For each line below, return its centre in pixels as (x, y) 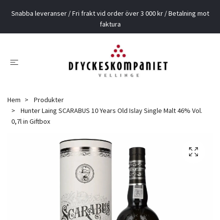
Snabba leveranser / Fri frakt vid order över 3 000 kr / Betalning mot (110, 13)
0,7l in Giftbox (31, 121)
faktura (110, 24)
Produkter (49, 99)
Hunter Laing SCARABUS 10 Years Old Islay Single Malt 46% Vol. (111, 110)
